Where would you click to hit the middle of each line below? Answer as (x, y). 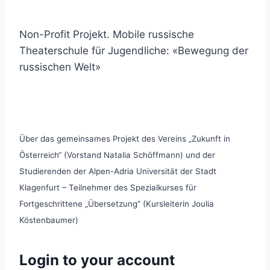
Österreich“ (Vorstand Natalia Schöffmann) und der (117, 155)
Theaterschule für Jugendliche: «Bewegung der (134, 51)
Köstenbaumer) (49, 220)
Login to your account (97, 260)
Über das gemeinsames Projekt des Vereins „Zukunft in (125, 139)
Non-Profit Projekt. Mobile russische (107, 34)
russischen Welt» (60, 67)
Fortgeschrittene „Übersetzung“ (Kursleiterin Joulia (117, 204)
